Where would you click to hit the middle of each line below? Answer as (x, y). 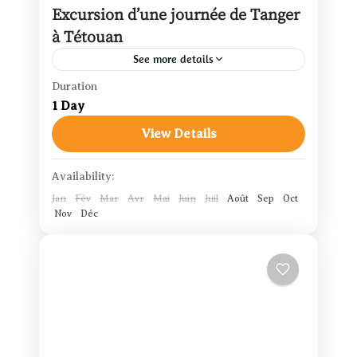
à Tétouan (87, 36)
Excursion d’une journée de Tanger (176, 14)
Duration (75, 86)
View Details (178, 133)
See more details (173, 59)
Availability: (83, 176)
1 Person (96, 118)
